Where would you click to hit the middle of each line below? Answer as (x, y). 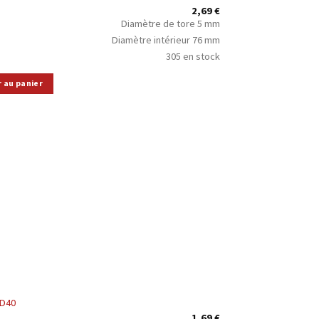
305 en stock (193, 57)
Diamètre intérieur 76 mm (166, 40)
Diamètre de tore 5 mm (171, 24)
